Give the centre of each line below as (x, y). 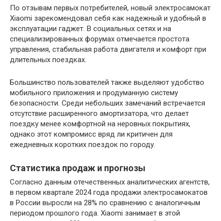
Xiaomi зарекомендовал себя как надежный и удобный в (108, 18)
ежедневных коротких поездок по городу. (83, 145)
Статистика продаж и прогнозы (78, 168)
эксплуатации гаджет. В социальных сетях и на (91, 29)
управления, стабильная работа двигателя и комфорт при (108, 49)
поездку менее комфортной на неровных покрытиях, (100, 124)
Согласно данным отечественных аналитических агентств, (110, 182)
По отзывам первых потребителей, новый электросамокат (110, 8)
